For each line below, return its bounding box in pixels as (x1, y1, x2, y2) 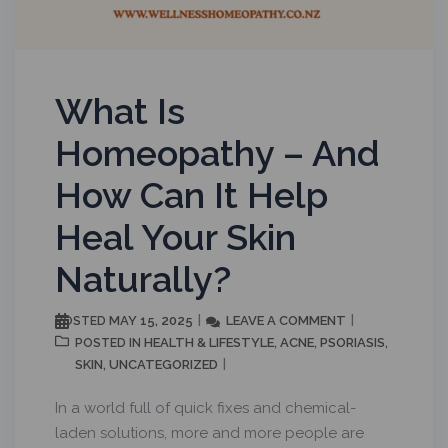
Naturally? (55, 257, 231, 300)
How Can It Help (55, 173, 328, 216)
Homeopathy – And (55, 131, 380, 174)
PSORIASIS (320, 334, 385, 350)
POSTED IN (75, 335, 144, 350)
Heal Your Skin (55, 215, 296, 258)
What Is (55, 89, 185, 132)
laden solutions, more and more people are (55, 423, 364, 442)
